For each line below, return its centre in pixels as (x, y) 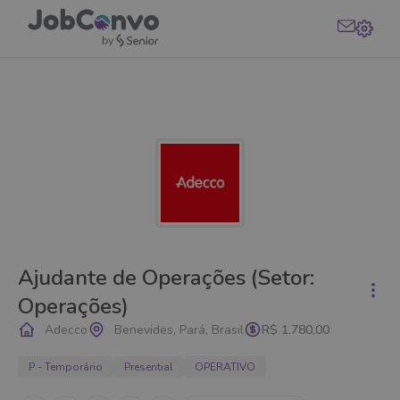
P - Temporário (66, 367)
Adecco (66, 329)
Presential (149, 367)
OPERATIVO (225, 367)
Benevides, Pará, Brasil (179, 329)
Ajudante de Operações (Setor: (166, 278)
